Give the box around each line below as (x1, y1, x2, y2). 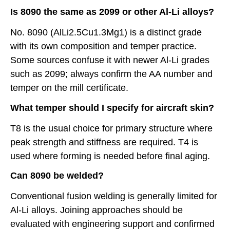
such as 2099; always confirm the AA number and (10, 69, 213, 80)
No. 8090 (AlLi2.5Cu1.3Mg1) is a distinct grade (10, 27, 202, 38)
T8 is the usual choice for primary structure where (10, 123, 213, 133)
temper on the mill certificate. (10, 83, 128, 93)
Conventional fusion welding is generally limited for (10, 191, 217, 202)
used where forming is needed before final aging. (10, 150, 210, 161)
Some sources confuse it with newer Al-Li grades (10, 55, 209, 66)
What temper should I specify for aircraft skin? (10, 102, 214, 113)
